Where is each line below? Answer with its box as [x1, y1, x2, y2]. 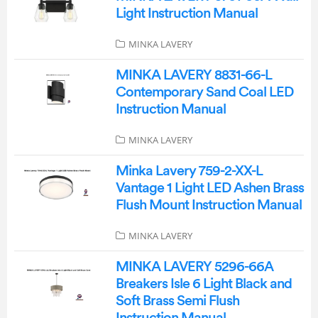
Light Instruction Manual [115, 6, 258, 21]
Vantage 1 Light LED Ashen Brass [115, 181, 304, 195]
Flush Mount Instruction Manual [115, 198, 302, 212]
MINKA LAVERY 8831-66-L [115, 68, 272, 82]
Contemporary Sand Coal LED [115, 85, 293, 99]
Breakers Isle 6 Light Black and [115, 277, 292, 291]
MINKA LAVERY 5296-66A [115, 260, 273, 274]
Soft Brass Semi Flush [115, 294, 239, 308]
